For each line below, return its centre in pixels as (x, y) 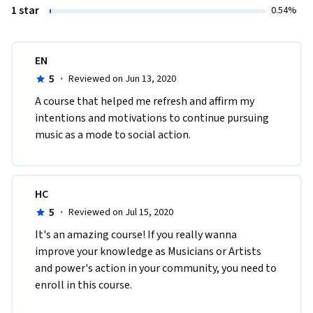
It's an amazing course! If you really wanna (136, 234)
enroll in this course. (85, 285)
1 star (25, 10)
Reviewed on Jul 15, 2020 (121, 212)
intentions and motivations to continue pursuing (152, 118)
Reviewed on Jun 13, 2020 (122, 79)
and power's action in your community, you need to (156, 268)
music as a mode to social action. (113, 134)
